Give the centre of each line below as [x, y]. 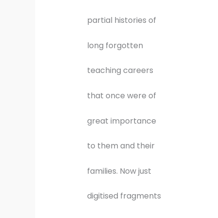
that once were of [121, 96]
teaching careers [120, 71]
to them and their [121, 146]
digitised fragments [124, 196]
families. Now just [119, 171]
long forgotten [115, 45]
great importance [121, 121]
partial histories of [121, 20]
